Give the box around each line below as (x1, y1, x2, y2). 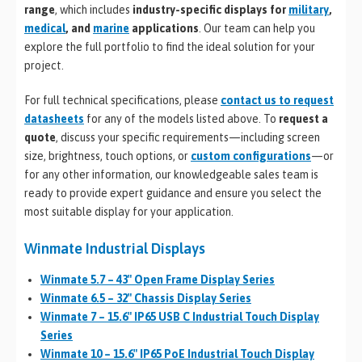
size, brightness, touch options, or (24, 149, 191, 162)
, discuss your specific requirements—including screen (56, 130, 320, 144)
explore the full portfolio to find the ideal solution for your (24, 40, 315, 53)
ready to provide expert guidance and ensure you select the (24, 186, 322, 200)
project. (24, 58, 64, 72)
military (288, 2, 329, 16)
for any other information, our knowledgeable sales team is (24, 167, 318, 181)
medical (24, 21, 65, 35)
